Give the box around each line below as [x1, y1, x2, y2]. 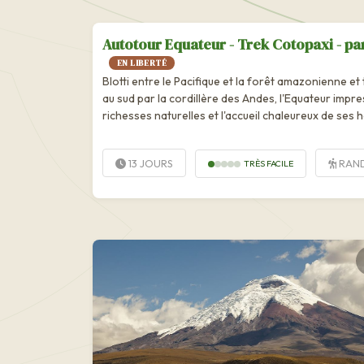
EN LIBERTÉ [117, 57, 167, 68]
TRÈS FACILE [244, 158, 293, 170]
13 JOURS [126, 156, 173, 170]
